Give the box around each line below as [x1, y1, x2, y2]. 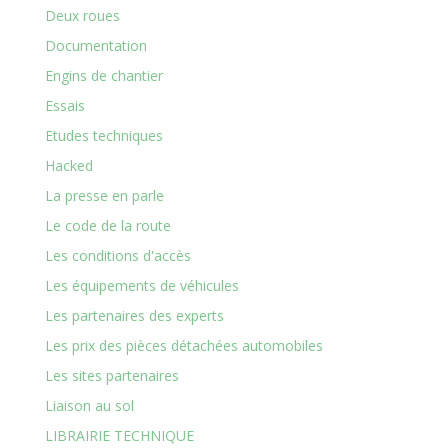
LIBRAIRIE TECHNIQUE [44, 426, 194, 445]
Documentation [44, 36, 147, 55]
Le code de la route [44, 216, 171, 235]
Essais [44, 96, 85, 115]
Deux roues [44, 6, 120, 25]
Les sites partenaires [44, 366, 179, 385]
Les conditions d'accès [44, 246, 191, 265]
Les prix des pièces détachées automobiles [44, 336, 323, 355]
